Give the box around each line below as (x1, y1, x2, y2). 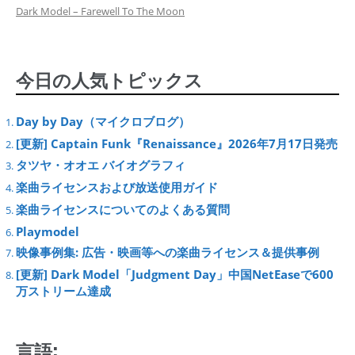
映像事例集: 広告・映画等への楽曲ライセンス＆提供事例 (16, 244, 319, 261)
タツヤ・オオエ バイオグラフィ (16, 157, 185, 174)
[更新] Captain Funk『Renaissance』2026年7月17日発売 (16, 135, 338, 151)
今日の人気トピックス (16, 66, 203, 94)
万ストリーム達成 (16, 283, 111, 300)
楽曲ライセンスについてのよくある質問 (16, 200, 230, 217)
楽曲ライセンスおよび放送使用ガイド (16, 179, 218, 196)
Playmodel (16, 223, 79, 239)
